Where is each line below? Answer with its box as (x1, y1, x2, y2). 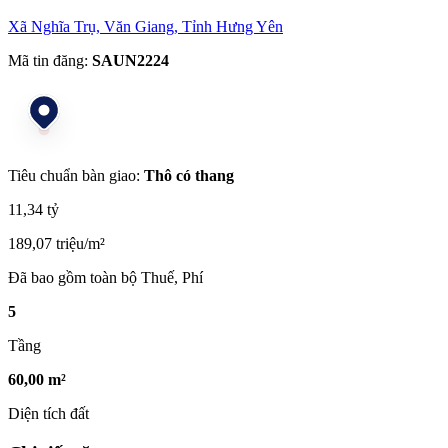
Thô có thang (144, 166, 234, 184)
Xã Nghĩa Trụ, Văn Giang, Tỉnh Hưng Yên (8, 17, 283, 35)
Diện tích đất (8, 404, 89, 422)
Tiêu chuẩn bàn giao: (8, 166, 144, 184)
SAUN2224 (92, 51, 169, 69)
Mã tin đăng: (8, 51, 88, 69)
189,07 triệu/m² (8, 234, 105, 252)
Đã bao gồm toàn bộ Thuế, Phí (8, 268, 203, 286)
